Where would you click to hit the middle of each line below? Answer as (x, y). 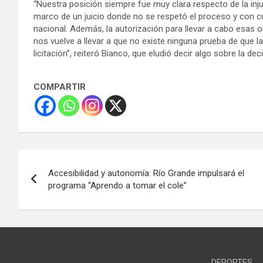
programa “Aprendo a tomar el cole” (117, 185)
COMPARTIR (60, 87)
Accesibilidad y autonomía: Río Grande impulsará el (146, 173)
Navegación (68, 161)
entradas (55, 209)
